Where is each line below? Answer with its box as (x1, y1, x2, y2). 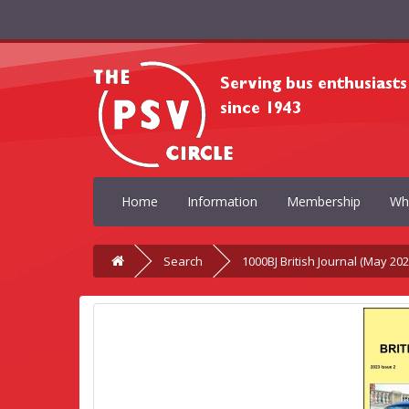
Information (187, 193, 257, 210)
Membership (287, 193, 361, 210)
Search (163, 253, 203, 269)
